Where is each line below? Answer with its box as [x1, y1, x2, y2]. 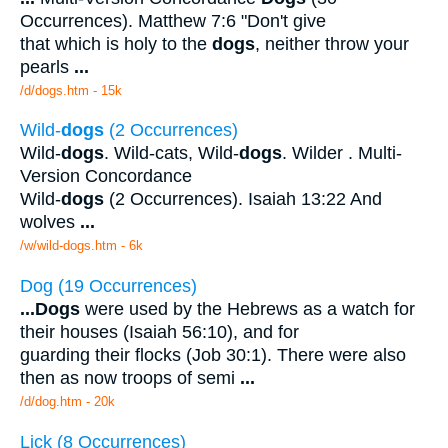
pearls [20, 56, 74, 77]
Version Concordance [20, 166, 192, 187]
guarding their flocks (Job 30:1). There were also [20, 344, 406, 365]
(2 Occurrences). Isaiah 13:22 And [104, 189, 382, 210]
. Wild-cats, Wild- [104, 143, 239, 164]
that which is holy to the [20, 33, 212, 54]
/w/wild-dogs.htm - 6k [20, 238, 143, 254]
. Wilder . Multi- [282, 143, 402, 164]
